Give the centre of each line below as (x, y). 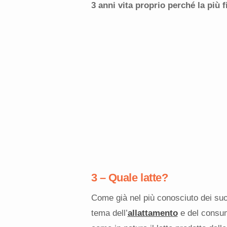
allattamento (153, 213)
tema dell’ (109, 213)
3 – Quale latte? (129, 177)
